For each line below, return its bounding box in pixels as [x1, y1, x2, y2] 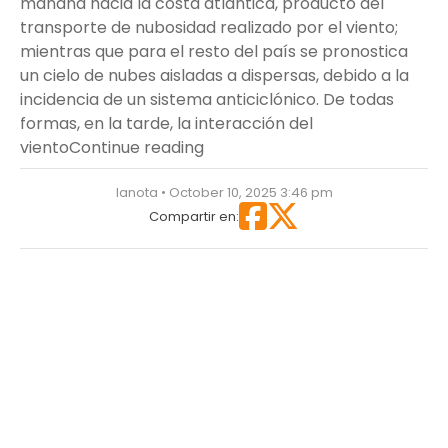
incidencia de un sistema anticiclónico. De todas [20, 88, 394, 111]
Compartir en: [149, 206, 239, 226]
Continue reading [69, 136, 204, 159]
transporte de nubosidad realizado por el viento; [20, 16, 398, 39]
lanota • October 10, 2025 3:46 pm [115, 183, 333, 202]
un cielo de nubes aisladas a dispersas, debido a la [20, 64, 409, 87]
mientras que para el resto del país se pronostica [20, 40, 408, 63]
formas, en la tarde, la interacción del [20, 112, 313, 135]
